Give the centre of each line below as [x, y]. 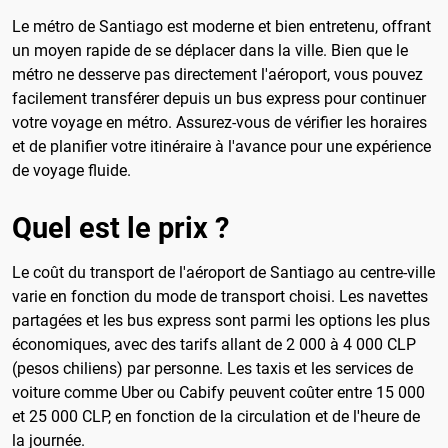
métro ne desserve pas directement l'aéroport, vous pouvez [217, 74]
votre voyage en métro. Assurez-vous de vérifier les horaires [219, 122]
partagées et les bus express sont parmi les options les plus [221, 321]
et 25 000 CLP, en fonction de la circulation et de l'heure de [216, 417]
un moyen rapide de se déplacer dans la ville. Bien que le [210, 50]
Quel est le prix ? [120, 228]
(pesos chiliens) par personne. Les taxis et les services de [212, 369]
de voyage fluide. [71, 170]
